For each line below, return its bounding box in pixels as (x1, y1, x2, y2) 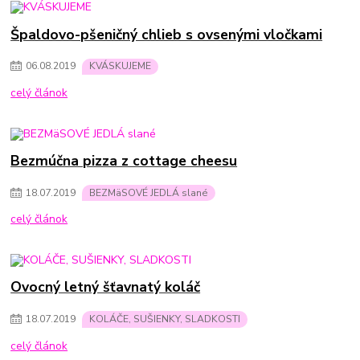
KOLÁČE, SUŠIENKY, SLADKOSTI (89, 313, 240, 325)
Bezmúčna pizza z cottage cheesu (10, 150, 238, 170)
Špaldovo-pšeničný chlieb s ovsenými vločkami (10, 24, 323, 44)
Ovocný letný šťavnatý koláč (10, 277, 201, 297)
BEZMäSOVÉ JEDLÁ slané (89, 186, 208, 199)
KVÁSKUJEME (89, 59, 151, 73)
